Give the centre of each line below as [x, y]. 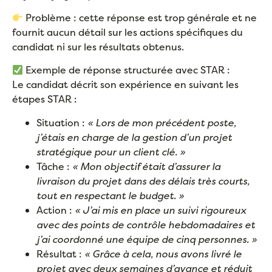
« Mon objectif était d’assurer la [146, 166]
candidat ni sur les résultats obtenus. [98, 47]
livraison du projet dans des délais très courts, [143, 181]
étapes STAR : [45, 99]
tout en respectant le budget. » [110, 195]
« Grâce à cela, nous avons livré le [163, 253]
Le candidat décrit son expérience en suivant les [125, 85]
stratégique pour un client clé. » [111, 151]
